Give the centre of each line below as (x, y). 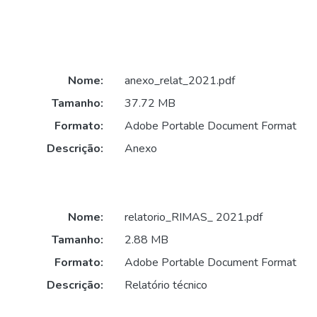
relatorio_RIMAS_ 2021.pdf (193, 217)
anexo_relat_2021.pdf (179, 81)
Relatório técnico (166, 285)
